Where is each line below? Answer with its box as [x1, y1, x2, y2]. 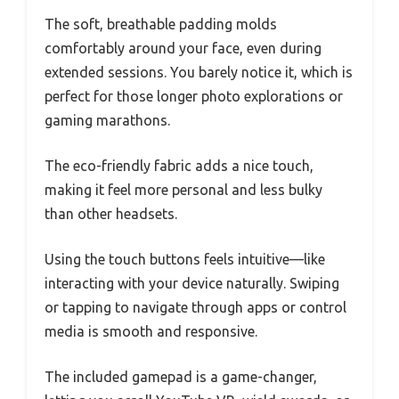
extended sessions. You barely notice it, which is [45, 63, 353, 80]
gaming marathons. [45, 111, 170, 128]
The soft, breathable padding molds [45, 15, 277, 32]
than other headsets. [45, 205, 177, 222]
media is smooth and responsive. [45, 322, 257, 339]
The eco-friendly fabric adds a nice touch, [45, 157, 313, 174]
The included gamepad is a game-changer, [45, 368, 317, 385]
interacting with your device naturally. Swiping [45, 274, 339, 291]
